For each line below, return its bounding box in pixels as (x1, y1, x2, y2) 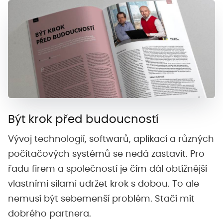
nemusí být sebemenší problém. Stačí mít (8, 195, 195, 204)
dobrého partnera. (8, 210, 94, 219)
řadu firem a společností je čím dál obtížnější (8, 165, 207, 174)
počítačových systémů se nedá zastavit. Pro (8, 150, 205, 159)
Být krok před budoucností (8, 113, 159, 125)
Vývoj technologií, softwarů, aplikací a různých (8, 135, 214, 144)
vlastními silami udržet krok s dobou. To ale (8, 180, 199, 189)
